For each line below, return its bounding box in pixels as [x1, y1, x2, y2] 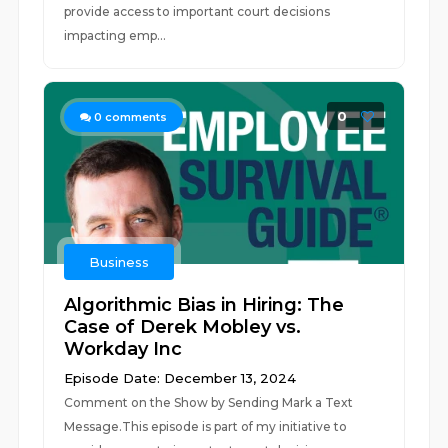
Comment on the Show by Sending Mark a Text [64, 395, 354, 410]
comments [102, 110, 168, 124]
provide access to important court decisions [64, 4, 334, 19]
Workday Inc [64, 338, 183, 360]
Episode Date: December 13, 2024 [64, 370, 297, 386]
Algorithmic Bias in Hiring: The [64, 294, 345, 316]
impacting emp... [64, 28, 167, 43]
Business [89, 254, 150, 270]
